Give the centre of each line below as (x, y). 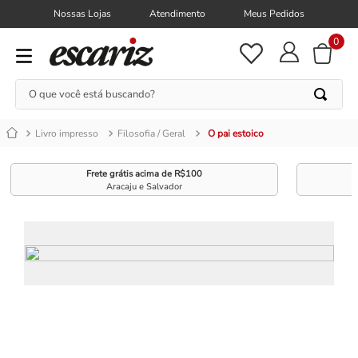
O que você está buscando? (91, 86)
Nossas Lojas (82, 14)
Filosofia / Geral (151, 133)
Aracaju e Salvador (145, 187)
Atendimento (177, 14)
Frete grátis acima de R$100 (145, 174)
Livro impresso (67, 133)
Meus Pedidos (274, 14)
